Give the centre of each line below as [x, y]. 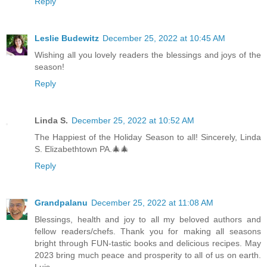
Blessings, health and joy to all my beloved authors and [148, 220]
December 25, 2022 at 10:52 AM [133, 121]
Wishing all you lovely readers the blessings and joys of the [148, 55]
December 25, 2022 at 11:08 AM [152, 203]
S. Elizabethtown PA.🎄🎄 [82, 149]
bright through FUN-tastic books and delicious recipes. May [148, 243]
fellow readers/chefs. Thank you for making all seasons [148, 232]
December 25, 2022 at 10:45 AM [164, 38]
